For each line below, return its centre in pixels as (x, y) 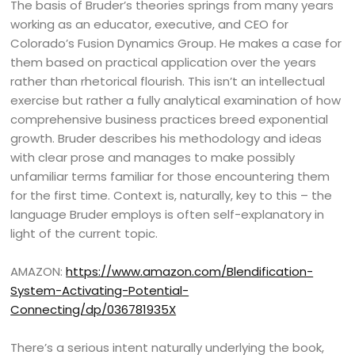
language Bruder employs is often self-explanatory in (168, 214)
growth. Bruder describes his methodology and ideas (166, 138)
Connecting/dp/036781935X (94, 309)
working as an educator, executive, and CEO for (150, 24)
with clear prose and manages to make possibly (153, 157)
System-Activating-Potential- (100, 290)
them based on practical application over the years (164, 62)
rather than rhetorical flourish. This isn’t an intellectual (168, 81)
